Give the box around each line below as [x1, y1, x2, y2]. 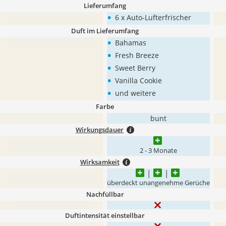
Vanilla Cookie [115, 76, 162, 85]
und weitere [115, 88, 156, 98]
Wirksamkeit [80, 157, 120, 166]
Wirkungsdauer [76, 125, 124, 134]
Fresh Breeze [115, 50, 159, 60]
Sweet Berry [115, 63, 155, 73]
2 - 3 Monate [140, 146, 177, 155]
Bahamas [115, 38, 146, 47]
